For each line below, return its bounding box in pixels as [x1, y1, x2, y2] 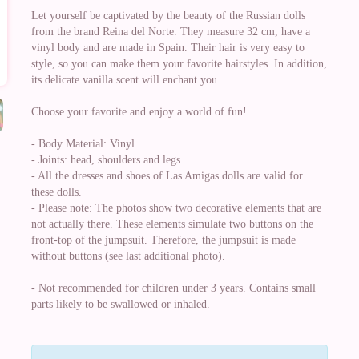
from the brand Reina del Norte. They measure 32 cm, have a [31, 26, 310, 38]
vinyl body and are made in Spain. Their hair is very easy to [31, 42, 305, 54]
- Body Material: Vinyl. [31, 138, 138, 150]
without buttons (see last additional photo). [31, 250, 225, 262]
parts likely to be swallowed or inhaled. [31, 298, 210, 310]
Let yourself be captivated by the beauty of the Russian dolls [31, 10, 305, 22]
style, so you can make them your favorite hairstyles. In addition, [31, 58, 327, 70]
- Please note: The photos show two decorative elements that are [31, 202, 321, 214]
